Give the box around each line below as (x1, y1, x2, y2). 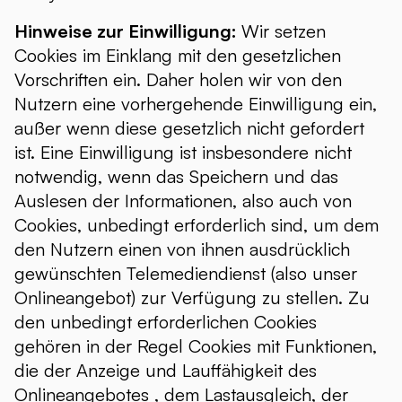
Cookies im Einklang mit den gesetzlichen (14, 44, 341, 66)
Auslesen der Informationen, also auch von (14, 189, 352, 212)
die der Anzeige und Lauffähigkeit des (14, 359, 317, 381)
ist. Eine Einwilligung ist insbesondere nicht (14, 141, 352, 163)
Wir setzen (241, 20, 326, 42)
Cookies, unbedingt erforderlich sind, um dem (14, 214, 379, 236)
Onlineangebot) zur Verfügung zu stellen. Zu (14, 286, 370, 309)
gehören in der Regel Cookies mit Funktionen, (14, 335, 377, 357)
